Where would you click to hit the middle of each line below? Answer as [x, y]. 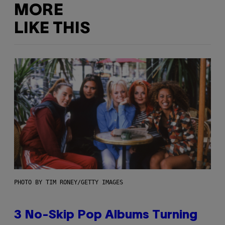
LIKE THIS [52, 29]
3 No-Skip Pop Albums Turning [106, 215]
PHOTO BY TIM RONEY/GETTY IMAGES [69, 182]
